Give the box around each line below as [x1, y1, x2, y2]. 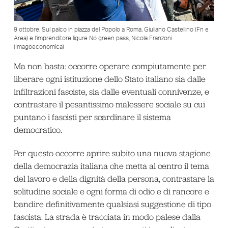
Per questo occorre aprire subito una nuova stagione [13, 148, 211, 158]
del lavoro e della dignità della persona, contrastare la [13, 173, 214, 184]
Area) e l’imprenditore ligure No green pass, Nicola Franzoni [13, 35, 172, 42]
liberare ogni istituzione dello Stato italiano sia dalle [13, 74, 206, 84]
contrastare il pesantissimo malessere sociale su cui [13, 99, 205, 110]
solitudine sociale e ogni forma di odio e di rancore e [13, 186, 209, 196]
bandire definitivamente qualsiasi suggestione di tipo [13, 198, 211, 209]
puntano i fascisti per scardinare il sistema [13, 112, 171, 123]
